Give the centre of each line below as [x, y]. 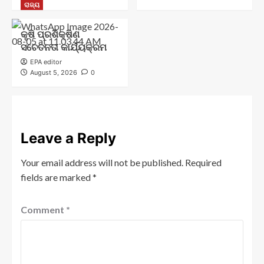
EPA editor [46, 62]
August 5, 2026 [54, 73]
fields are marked [57, 177]
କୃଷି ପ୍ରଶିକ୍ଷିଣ [50, 34]
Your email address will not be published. [102, 163]
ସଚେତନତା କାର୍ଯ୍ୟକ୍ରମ [64, 47]
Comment [43, 210]
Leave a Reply [68, 138]
